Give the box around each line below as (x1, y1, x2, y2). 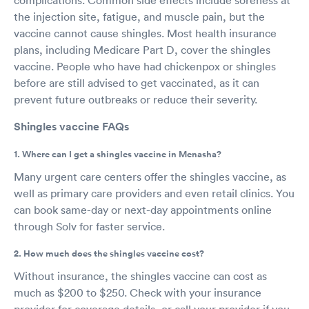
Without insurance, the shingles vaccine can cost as (14, 268, 267, 283)
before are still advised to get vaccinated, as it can (14, 75, 259, 90)
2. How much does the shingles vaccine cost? (14, 247, 204, 260)
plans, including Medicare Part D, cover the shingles (14, 42, 270, 57)
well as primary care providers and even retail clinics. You (14, 186, 295, 200)
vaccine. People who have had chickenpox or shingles (14, 59, 276, 73)
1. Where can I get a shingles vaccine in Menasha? (14, 148, 221, 161)
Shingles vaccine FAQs (14, 119, 129, 134)
